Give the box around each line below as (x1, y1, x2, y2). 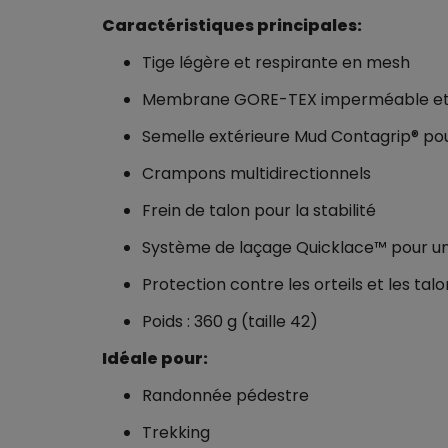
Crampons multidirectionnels (142, 162, 371, 185)
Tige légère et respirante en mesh (142, 51, 410, 74)
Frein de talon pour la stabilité (142, 199, 376, 222)
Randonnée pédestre (142, 384, 309, 407)
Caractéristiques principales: (102, 14, 362, 37)
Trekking (142, 421, 210, 444)
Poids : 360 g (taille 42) (142, 310, 318, 333)
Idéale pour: (102, 347, 208, 370)
